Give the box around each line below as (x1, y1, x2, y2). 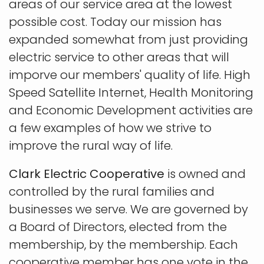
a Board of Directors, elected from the (9, 219, 227, 236)
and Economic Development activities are (9, 102, 253, 119)
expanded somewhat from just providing (9, 31, 248, 48)
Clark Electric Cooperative (9, 166, 164, 183)
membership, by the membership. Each (9, 236, 238, 253)
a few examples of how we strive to (9, 120, 212, 137)
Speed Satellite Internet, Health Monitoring (9, 84, 253, 101)
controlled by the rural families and (9, 183, 214, 200)
